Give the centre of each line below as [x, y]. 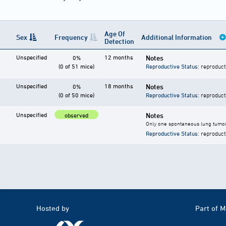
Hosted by [53, 208]
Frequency [71, 37]
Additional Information [177, 37]
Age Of [115, 34]
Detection [119, 41]
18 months [119, 86]
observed [76, 115]
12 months [119, 57]
